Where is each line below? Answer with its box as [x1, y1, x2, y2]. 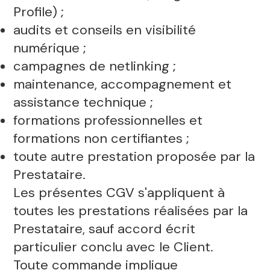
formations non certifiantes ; [13, 130, 189, 148]
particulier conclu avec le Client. [13, 238, 213, 256]
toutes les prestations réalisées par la [13, 202, 248, 220]
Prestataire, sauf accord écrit [13, 220, 195, 238]
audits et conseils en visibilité [13, 21, 196, 39]
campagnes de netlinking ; [13, 57, 176, 75]
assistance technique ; [13, 93, 153, 111]
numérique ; [13, 39, 86, 57]
